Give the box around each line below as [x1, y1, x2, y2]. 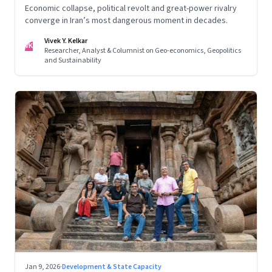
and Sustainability [44, 55, 101, 66]
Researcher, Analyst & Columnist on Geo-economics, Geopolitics [44, 45, 241, 56]
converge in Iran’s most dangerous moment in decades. [25, 14, 228, 27]
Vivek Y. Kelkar [44, 35, 87, 46]
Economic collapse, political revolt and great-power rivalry [25, 2, 237, 15]
